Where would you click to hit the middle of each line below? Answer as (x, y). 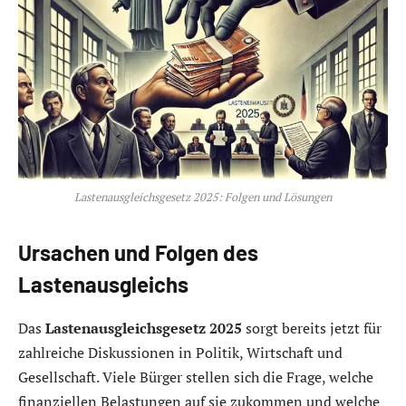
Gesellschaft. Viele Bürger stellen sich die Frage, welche (196, 377)
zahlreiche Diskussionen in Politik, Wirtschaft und (180, 352)
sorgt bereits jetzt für (312, 328)
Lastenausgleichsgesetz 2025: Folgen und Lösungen (203, 197)
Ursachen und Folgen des (138, 252)
